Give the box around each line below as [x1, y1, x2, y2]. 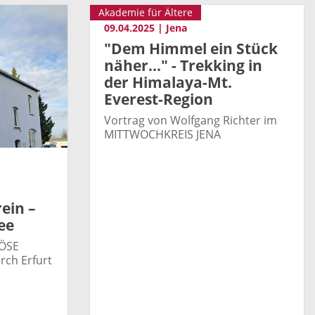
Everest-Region [104, 89, 213, 110]
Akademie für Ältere [98, 6, 193, 19]
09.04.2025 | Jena [104, 21, 187, 34]
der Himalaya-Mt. [104, 72, 232, 93]
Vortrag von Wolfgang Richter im [104, 112, 277, 129]
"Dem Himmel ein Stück [104, 39, 278, 59]
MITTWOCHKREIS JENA [104, 127, 221, 143]
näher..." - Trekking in [104, 56, 262, 76]
